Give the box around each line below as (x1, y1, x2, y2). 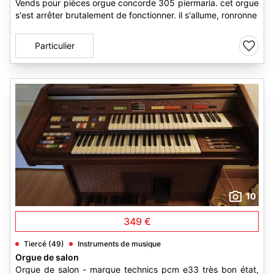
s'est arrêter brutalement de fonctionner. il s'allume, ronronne (15, 10, 257, 20)
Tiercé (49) (24, 239, 64, 248)
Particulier (34, 40, 75, 51)
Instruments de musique (78, 239, 161, 248)
